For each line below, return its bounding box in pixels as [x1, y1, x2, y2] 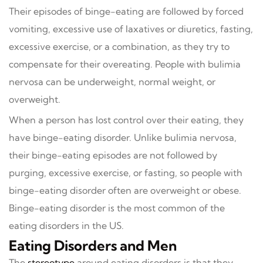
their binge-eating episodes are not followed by [9, 149, 217, 161]
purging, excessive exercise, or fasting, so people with [9, 167, 242, 178]
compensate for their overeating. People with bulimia [9, 58, 241, 70]
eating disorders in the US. [9, 220, 124, 231]
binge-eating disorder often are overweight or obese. [9, 184, 241, 196]
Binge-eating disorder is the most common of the [9, 202, 225, 214]
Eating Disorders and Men [9, 237, 177, 254]
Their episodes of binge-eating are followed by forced [9, 5, 244, 17]
